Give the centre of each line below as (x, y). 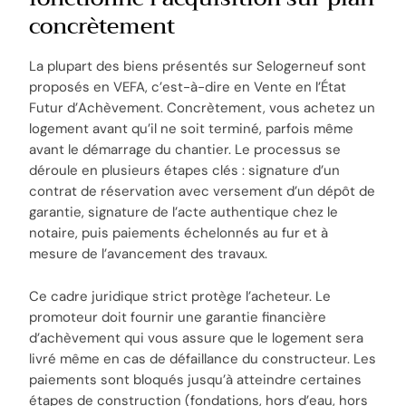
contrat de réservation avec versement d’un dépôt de (203, 192)
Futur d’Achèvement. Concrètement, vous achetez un (203, 108)
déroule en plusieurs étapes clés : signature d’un (185, 171)
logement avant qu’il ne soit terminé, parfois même (192, 129)
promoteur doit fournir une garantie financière (178, 318)
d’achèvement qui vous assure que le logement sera (197, 338)
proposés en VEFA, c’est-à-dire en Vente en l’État (188, 87)
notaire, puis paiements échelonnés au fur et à (179, 233)
